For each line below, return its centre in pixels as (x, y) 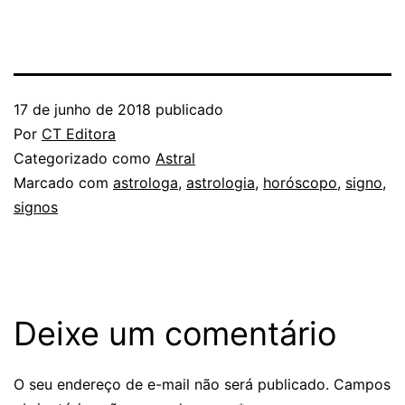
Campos (362, 384)
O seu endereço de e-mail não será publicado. (171, 384)
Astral (175, 158)
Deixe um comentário (175, 333)
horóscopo (300, 182)
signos (36, 207)
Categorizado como (85, 158)
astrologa (146, 182)
